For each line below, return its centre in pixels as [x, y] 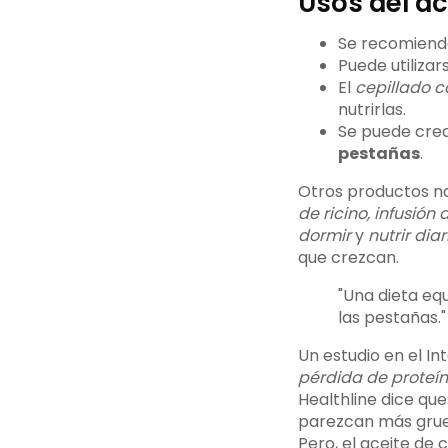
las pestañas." [391, 318]
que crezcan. [348, 258]
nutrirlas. [371, 110]
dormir [324, 236]
